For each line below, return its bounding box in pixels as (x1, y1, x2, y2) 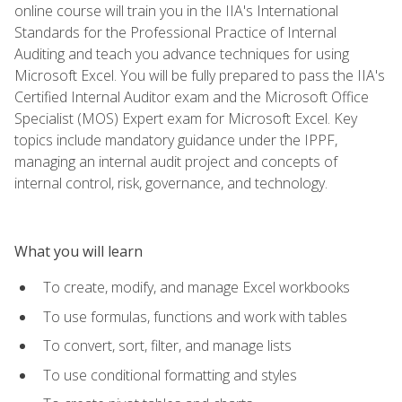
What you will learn (14, 240, 143, 261)
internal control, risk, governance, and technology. (14, 172, 328, 193)
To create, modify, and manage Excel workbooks (43, 276, 350, 297)
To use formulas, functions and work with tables (43, 306, 347, 327)
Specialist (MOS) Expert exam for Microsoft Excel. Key (14, 108, 357, 128)
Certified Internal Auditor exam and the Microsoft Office (14, 86, 369, 107)
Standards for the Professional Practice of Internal (14, 22, 336, 42)
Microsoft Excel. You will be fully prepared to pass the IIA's (14, 65, 385, 85)
